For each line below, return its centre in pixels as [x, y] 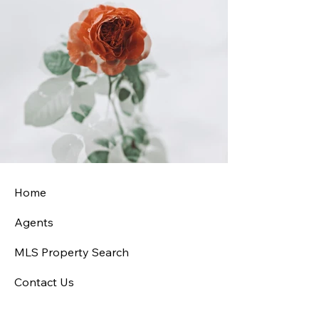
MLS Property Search [72, 252]
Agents [34, 223]
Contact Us [44, 282]
